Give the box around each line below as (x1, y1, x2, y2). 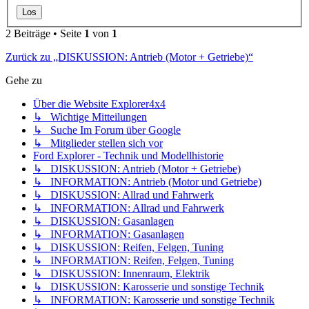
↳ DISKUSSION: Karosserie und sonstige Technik (33, 281, 264, 293)
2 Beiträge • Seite (6, 28, 84, 40)
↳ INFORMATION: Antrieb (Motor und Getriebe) (33, 176, 261, 188)
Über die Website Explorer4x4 (33, 98, 166, 110)
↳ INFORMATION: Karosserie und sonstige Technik (33, 294, 275, 306)
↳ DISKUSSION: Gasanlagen (33, 215, 174, 228)
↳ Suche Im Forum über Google (33, 124, 181, 137)
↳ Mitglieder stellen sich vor (33, 137, 163, 150)
